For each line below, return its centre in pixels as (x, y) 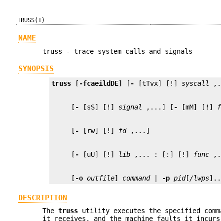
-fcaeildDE (99, 84)
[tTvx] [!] (158, 84)
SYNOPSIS (36, 69)
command (136, 178)
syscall (196, 84)
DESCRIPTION (42, 198)
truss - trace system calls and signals (118, 51)
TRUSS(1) (31, 20)
